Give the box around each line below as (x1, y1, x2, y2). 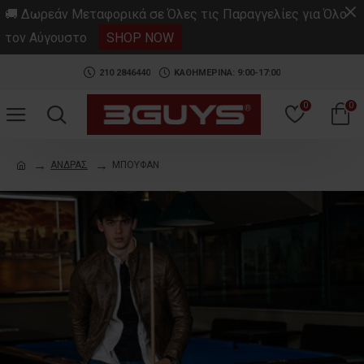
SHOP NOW (106, 30, 174, 45)
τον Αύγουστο (5, 30, 87, 45)
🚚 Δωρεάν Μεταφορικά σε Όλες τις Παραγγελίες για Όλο (5, 6, 347, 22)
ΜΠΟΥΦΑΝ (112, 159, 159, 171)
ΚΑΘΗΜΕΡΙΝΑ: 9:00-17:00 (174, 67, 280, 78)
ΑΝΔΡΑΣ (50, 159, 88, 171)
